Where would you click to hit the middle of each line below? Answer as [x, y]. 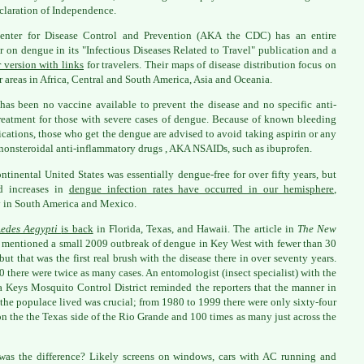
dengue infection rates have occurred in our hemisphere [201, 188]
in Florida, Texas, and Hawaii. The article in [195, 228]
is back [77, 228]
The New [317, 228]
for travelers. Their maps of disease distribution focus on [210, 64]
